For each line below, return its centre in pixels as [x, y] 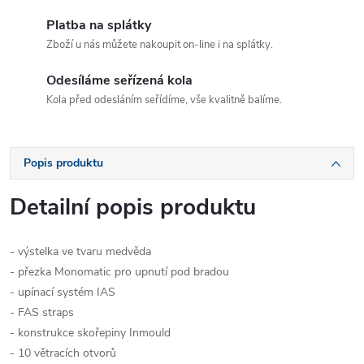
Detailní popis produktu [133, 207]
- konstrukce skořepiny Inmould [90, 332]
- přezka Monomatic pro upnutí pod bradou [119, 271]
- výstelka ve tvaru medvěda [80, 251]
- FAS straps [42, 312]
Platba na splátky [99, 25]
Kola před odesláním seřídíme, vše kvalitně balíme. [164, 100]
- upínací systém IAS [63, 292]
